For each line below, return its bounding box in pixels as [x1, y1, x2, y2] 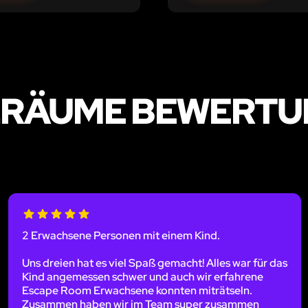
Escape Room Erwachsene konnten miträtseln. [21, 283, 252, 298]
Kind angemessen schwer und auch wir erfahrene [21, 269, 263, 284]
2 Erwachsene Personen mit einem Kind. [21, 228, 220, 243]
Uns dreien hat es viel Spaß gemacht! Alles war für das [21, 255, 287, 270]
